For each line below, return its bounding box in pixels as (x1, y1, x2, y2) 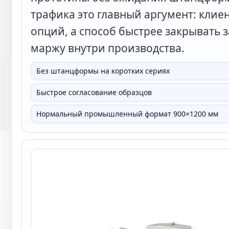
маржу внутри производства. (31, 41, 185, 55)
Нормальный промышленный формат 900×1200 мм (36, 109, 218, 119)
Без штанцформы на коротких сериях (36, 66, 170, 76)
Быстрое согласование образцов (36, 87, 152, 97)
